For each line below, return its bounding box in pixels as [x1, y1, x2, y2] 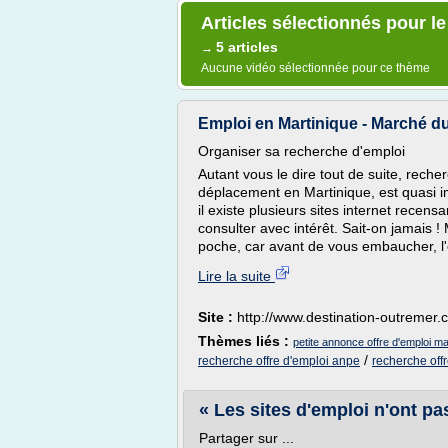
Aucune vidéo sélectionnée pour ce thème [201, 61, 430, 75]
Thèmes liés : [198, 333, 293, 349]
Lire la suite [198, 268, 275, 284]
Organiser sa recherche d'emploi [198, 143, 405, 159]
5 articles [216, 39, 278, 55]
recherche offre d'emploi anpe [198, 354, 360, 368]
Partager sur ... [199, 430, 294, 446]
